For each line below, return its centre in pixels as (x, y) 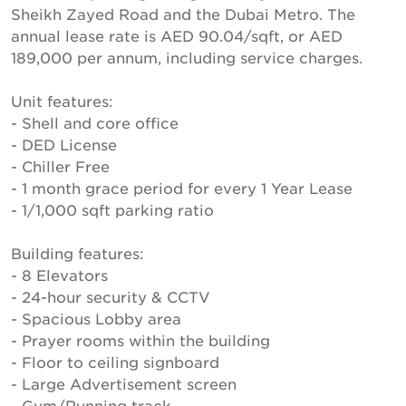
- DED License (64, 144)
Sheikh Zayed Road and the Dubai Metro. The (183, 14)
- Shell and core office (95, 122)
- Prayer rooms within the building (140, 340)
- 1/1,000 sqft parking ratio (112, 209)
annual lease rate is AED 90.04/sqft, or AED (177, 35)
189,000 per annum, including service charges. (187, 57)
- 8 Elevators (59, 275)
